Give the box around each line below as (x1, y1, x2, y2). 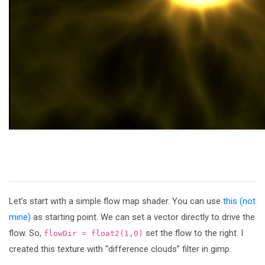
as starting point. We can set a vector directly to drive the (31, 211, 255, 222)
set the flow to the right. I (143, 227, 243, 238)
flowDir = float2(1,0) (44, 228, 143, 238)
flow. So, (9, 227, 44, 238)
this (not (223, 195, 256, 206)
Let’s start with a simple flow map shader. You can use (9, 195, 223, 206)
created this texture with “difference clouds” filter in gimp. (9, 243, 231, 254)
